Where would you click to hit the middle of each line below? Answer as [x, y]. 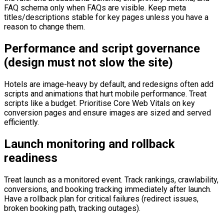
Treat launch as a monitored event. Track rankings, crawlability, [111, 180]
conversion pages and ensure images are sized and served [107, 113]
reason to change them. [44, 27]
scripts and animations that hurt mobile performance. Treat [105, 94]
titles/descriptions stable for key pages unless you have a [106, 17]
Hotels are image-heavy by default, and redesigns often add [109, 84]
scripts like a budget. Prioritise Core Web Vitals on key [99, 103]
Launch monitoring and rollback [89, 144]
